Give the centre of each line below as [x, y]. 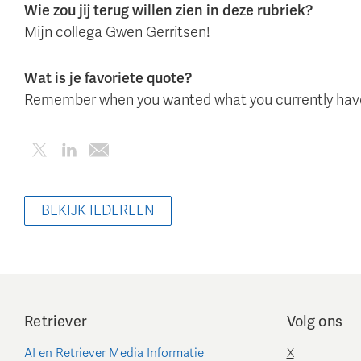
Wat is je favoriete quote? [108, 78]
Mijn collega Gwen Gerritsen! [117, 32]
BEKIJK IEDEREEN [98, 211]
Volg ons [315, 322]
